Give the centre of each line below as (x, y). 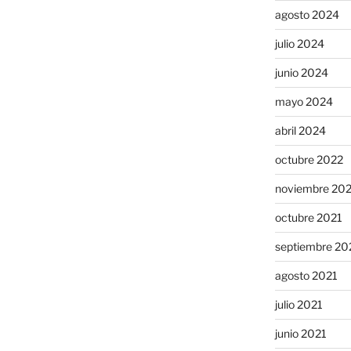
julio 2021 (299, 305)
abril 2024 (300, 131)
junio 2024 (301, 73)
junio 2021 (300, 334)
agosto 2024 (307, 15)
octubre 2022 (309, 160)
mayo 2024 (304, 102)
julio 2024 (299, 44)
